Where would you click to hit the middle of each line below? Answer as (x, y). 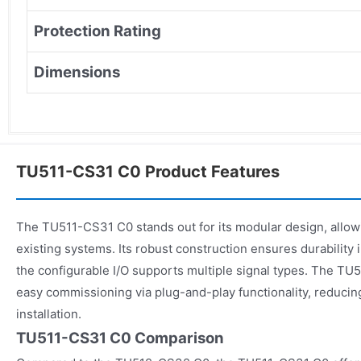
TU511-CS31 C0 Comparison (120, 338)
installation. (49, 313)
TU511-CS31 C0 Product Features (148, 171)
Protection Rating (98, 31)
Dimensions (77, 72)
